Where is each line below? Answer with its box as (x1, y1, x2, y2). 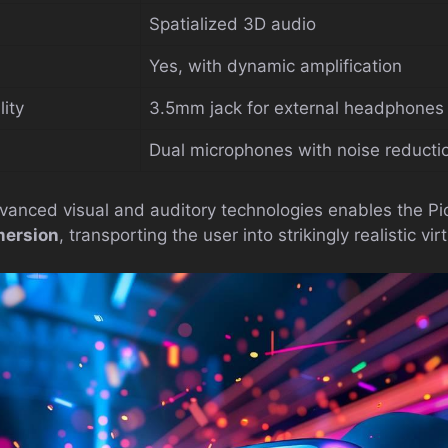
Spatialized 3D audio (149, 14, 316, 35)
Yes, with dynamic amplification (149, 56, 402, 77)
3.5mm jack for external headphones (149, 98, 444, 119)
